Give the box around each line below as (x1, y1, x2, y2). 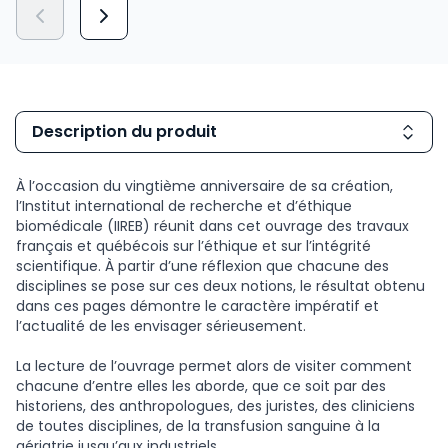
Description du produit (32, 119, 217, 143)
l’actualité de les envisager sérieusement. (16, 315, 306, 336)
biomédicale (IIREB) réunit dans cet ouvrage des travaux (16, 215, 409, 236)
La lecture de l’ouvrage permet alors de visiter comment (16, 355, 412, 376)
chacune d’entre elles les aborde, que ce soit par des (16, 375, 386, 396)
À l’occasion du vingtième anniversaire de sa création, (16, 175, 393, 196)
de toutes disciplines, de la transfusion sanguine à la (16, 415, 380, 436)
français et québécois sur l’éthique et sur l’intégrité (16, 235, 371, 256)
